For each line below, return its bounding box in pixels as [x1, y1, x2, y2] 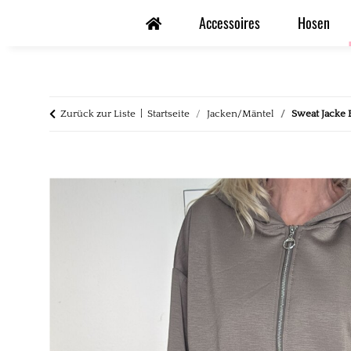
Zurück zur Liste [60, 108, 136, 119]
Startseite [147, 108, 190, 119]
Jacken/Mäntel [207, 108, 274, 119]
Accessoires [199, 13, 260, 33]
